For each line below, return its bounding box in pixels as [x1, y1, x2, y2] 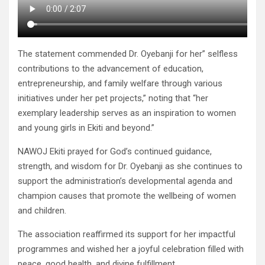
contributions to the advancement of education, [18, 63, 203, 75]
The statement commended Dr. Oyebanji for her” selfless [18, 49, 238, 60]
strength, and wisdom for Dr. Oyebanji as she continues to [18, 161, 243, 172]
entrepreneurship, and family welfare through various [18, 78, 222, 89]
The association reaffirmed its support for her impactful [18, 229, 235, 240]
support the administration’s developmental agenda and [18, 176, 232, 187]
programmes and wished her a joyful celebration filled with [18, 244, 244, 255]
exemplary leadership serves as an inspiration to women [18, 108, 236, 119]
